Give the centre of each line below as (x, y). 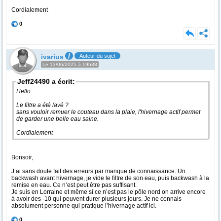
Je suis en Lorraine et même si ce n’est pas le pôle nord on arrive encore (109, 192)
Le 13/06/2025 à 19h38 (70, 64)
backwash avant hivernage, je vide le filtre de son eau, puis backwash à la (110, 178)
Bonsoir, (22, 157)
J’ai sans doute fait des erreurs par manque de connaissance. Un (98, 171)
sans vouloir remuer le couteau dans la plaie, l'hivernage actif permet (108, 112)
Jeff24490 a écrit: (46, 81)
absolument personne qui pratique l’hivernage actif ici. (84, 206)
